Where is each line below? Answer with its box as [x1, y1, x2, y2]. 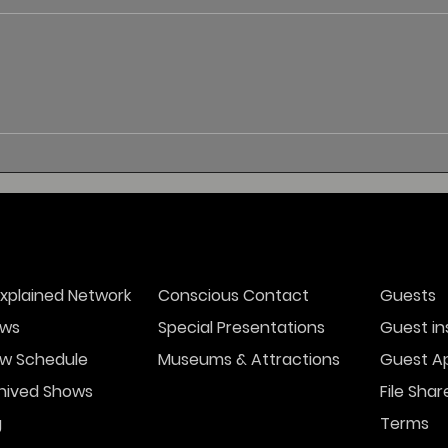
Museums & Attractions [158, 348, 340, 372]
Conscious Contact [158, 284, 309, 308]
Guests [380, 284, 436, 308]
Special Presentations [158, 316, 325, 340]
